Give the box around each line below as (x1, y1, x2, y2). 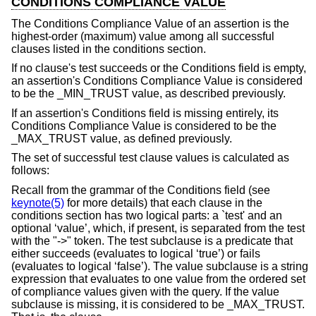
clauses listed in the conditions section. (11, 42, 206, 55)
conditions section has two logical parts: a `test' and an (11, 209, 282, 222)
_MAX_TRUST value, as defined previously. (11, 132, 232, 145)
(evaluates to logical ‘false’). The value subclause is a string (11, 260, 308, 273)
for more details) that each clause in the (64, 197, 262, 209)
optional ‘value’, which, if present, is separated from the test (11, 222, 305, 235)
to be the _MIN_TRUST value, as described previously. (11, 87, 286, 100)
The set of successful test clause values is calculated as (11, 152, 289, 164)
